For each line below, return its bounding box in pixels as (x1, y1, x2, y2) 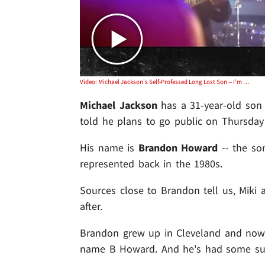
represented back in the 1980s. (80, 156, 223, 170)
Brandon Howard (138, 140, 218, 154)
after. (80, 199, 102, 213)
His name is (80, 140, 138, 154)
